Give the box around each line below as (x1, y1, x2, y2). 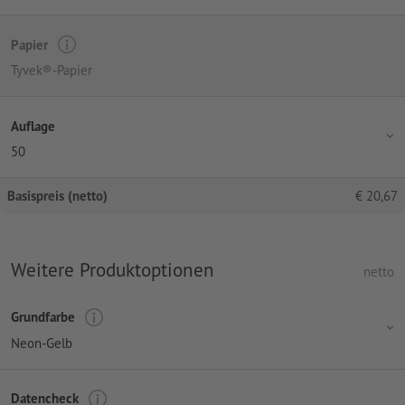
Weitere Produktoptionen (11, 257, 214, 283)
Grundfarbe (11, 308, 75, 326)
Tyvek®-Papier (11, 61, 92, 80)
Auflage (11, 117, 55, 135)
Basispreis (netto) (7, 187, 108, 205)
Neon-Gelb (11, 334, 72, 352)
